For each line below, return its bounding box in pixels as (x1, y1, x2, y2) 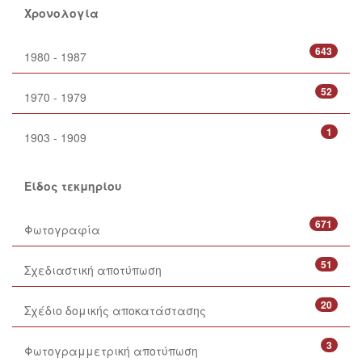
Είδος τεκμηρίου (24, 177, 122, 194)
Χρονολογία (24, 4, 99, 21)
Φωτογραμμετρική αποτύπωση (24, 342, 198, 359)
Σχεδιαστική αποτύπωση (24, 261, 162, 278)
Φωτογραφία (24, 221, 100, 238)
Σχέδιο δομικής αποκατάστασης (24, 301, 206, 318)
